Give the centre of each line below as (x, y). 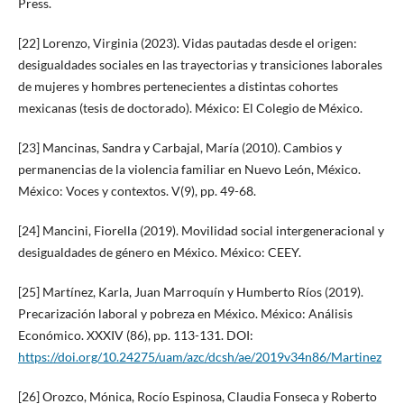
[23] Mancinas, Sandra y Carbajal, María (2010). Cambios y (179, 147)
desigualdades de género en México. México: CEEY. (159, 252)
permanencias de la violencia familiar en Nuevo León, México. (189, 169)
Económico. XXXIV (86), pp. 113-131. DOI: (135, 335)
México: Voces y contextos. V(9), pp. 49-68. (137, 190)
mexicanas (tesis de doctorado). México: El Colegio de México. (190, 107)
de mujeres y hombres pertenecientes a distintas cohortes (178, 86)
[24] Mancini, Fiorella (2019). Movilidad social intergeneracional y (201, 230)
